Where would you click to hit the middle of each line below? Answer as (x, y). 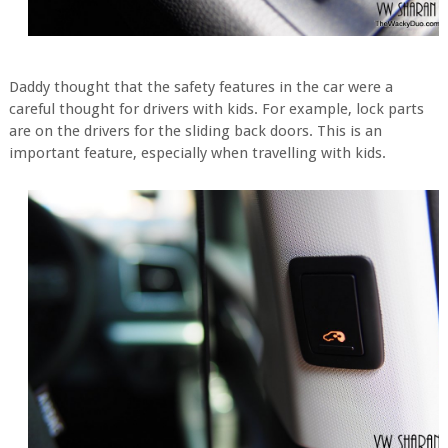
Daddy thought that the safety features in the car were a (200, 86)
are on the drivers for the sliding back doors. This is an (195, 130)
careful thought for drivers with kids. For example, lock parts (216, 108)
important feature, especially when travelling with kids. (197, 152)
